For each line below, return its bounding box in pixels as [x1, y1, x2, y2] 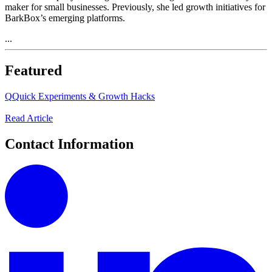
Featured [5, 62, 62, 78]
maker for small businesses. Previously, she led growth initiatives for [5, 1, 265, 12]
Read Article [5, 113, 53, 124]
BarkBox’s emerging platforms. [5, 12, 125, 23]
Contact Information [5, 136, 134, 152]
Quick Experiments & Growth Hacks [12, 90, 155, 101]
